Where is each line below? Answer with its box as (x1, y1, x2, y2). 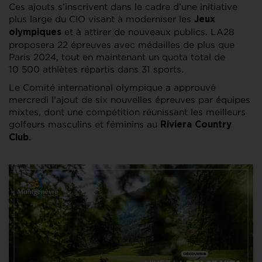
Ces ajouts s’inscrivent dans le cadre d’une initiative (9, 2, 237, 12)
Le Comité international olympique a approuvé (9, 82, 216, 93)
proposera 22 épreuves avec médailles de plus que (9, 40, 235, 50)
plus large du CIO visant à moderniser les (9, 14, 194, 25)
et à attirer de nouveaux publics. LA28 (61, 27, 235, 37)
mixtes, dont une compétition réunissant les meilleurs (9, 107, 246, 118)
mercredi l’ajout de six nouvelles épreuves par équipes (9, 95, 250, 105)
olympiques (9, 28, 61, 37)
